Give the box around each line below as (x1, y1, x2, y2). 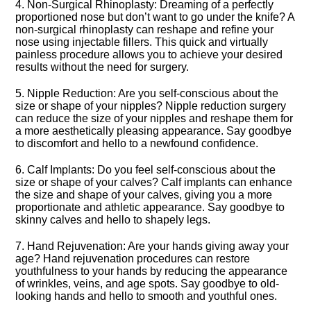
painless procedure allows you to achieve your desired (15, 49, 283, 60)
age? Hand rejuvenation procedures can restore (15, 253, 251, 264)
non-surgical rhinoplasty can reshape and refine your (15, 24, 274, 35)
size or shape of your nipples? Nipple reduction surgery (15, 100, 287, 112)
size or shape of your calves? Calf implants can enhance (15, 176, 293, 188)
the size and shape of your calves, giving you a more (15, 189, 273, 201)
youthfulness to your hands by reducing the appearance (15, 265, 288, 277)
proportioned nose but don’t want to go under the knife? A (15, 11, 295, 23)
